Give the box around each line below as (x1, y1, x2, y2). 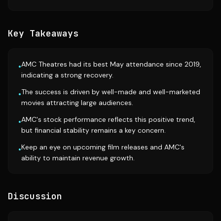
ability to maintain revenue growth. (21, 153, 135, 162)
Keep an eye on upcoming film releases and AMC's (21, 143, 184, 151)
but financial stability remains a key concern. (21, 126, 166, 135)
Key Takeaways (8, 28, 78, 39)
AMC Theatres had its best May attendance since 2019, (21, 60, 201, 69)
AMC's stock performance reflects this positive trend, (21, 115, 195, 124)
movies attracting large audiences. (21, 98, 133, 107)
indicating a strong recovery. (21, 71, 113, 79)
